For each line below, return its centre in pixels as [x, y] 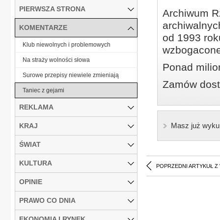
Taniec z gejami [43, 90]
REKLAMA [36, 107]
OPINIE [31, 181]
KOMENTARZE [43, 27]
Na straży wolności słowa [56, 60]
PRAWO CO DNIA [47, 200]
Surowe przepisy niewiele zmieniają [71, 75]
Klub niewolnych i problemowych [67, 44]
